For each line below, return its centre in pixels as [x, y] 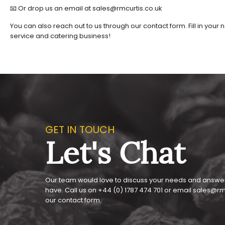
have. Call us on [72, 190]
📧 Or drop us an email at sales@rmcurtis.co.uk [86, 9]
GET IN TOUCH [80, 130]
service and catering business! [60, 36]
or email [178, 190]
